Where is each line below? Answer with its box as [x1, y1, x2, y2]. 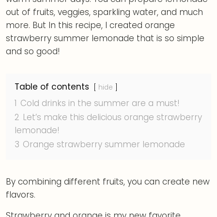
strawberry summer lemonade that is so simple [6, 32, 204, 44]
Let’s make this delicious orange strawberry [23, 111, 202, 123]
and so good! [6, 45, 60, 57]
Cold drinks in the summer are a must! [20, 97, 180, 109]
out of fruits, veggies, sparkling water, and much [6, 6, 203, 18]
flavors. [6, 188, 35, 201]
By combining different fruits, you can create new [6, 175, 210, 187]
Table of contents [15, 80, 89, 93]
